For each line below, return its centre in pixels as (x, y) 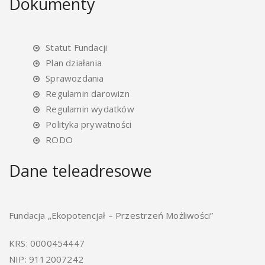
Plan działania (74, 63)
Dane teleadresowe (80, 171)
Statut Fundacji (77, 47)
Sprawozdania (75, 78)
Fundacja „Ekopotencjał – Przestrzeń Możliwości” (111, 215)
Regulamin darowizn (88, 93)
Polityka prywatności (89, 124)
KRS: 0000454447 (47, 243)
